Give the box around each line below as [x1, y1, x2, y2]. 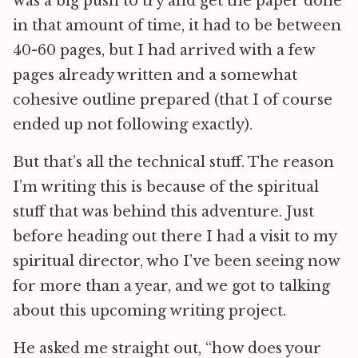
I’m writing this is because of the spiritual [13, 178, 319, 196]
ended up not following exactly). [13, 116, 253, 133]
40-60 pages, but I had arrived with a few [13, 42, 315, 59]
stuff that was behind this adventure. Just [13, 203, 314, 221]
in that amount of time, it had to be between [13, 17, 341, 34]
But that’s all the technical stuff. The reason [13, 153, 334, 171]
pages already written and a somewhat [13, 66, 297, 84]
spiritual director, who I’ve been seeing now [13, 253, 340, 270]
